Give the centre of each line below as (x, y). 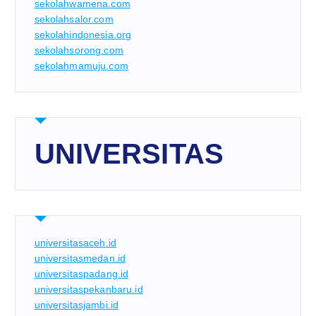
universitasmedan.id (80, 258)
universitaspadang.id (81, 273)
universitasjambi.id (77, 304)
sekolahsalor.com (74, 19)
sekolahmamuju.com (81, 65)
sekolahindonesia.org (83, 34)
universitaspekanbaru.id (89, 289)
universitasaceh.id (75, 242)
